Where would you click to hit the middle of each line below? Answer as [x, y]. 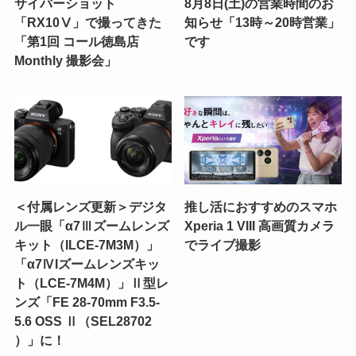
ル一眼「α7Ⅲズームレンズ [91, 226]
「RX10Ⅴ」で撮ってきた [87, 23]
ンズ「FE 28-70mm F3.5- [87, 302]
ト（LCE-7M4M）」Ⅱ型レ [91, 283]
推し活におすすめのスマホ [261, 207]
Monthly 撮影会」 [65, 61]
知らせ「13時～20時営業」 [263, 23]
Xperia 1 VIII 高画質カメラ [260, 226]
